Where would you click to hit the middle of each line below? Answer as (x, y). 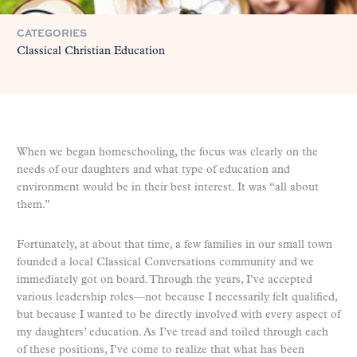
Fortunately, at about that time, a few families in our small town (175, 245)
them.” (33, 205)
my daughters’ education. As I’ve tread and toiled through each (173, 332)
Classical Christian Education (91, 51)
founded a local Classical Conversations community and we (165, 262)
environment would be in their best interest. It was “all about (168, 187)
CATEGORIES (52, 32)
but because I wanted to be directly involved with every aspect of (178, 315)
